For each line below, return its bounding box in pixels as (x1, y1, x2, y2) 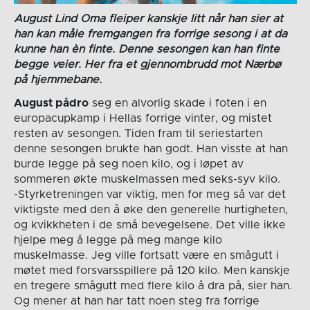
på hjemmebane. (13, 73, 102, 85)
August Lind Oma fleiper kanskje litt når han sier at (13, 12, 283, 24)
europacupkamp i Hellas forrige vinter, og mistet (13, 112, 272, 124)
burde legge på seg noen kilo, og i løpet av (13, 158, 244, 170)
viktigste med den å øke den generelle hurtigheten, (13, 203, 288, 215)
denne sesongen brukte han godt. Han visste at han (13, 143, 288, 154)
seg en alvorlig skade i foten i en (88, 97, 266, 109)
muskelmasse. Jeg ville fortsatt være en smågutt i (13, 249, 279, 261)
